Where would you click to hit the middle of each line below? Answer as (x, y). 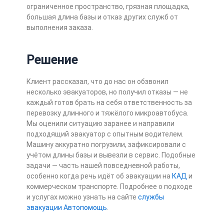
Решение (52, 59)
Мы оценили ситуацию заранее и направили (100, 124)
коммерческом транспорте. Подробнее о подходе (109, 187)
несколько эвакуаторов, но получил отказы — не (107, 92)
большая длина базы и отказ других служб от (102, 17)
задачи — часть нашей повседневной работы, (103, 166)
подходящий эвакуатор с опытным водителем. (105, 134)
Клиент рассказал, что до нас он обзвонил (97, 82)
